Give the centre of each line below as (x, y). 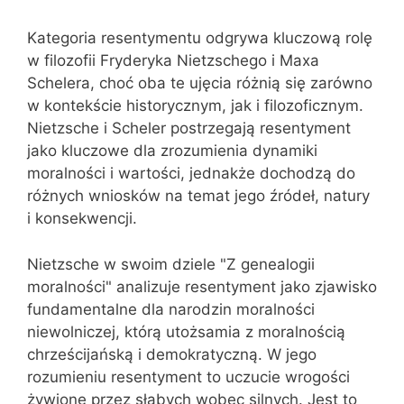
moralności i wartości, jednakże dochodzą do (191, 173)
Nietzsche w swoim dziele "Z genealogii (171, 264)
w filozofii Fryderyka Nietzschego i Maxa (173, 60)
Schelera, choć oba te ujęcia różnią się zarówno (200, 83)
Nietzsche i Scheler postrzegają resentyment (189, 128)
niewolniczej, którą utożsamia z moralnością (186, 331)
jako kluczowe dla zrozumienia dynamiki (172, 151)
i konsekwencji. (82, 218)
